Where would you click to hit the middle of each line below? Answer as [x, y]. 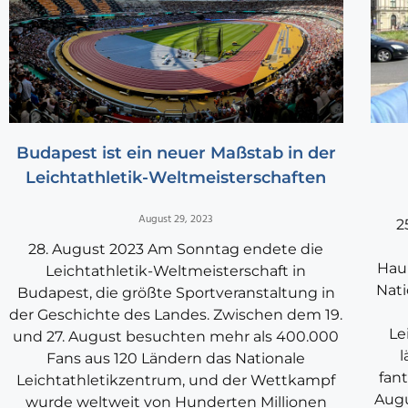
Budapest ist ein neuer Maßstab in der [176, 153]
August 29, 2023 [176, 220]
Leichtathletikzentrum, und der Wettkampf [176, 381]
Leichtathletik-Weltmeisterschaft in [176, 271]
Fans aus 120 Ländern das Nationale [176, 359]
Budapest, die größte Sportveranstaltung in [176, 293]
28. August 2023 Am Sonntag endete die [176, 250]
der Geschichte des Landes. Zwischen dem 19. [176, 315]
